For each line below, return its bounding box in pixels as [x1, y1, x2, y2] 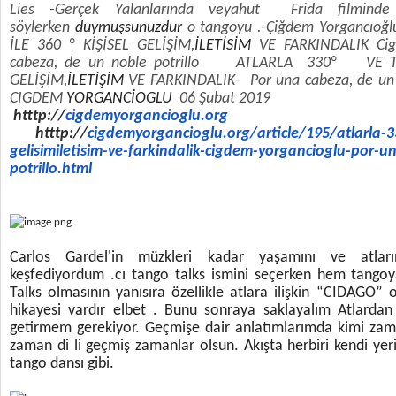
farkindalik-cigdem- [128, 143, 258, 160]
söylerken [10, 19, 75, 36]
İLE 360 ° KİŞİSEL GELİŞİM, [10, 37, 194, 54]
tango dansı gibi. [10, 355, 118, 372]
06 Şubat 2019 [172, 90, 270, 107]
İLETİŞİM [67, 72, 124, 89]
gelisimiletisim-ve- [10, 143, 128, 160]
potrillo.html [10, 161, 92, 178]
